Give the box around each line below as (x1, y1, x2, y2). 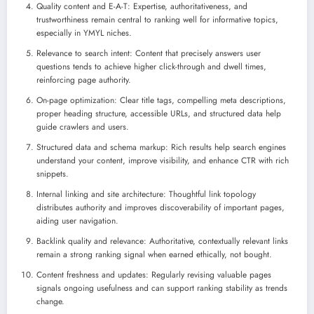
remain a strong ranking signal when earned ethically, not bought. (36, 247, 272, 261)
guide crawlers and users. (36, 120, 129, 133)
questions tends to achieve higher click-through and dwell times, (36, 60, 266, 73)
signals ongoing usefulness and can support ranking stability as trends (36, 281, 287, 294)
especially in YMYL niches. (36, 26, 132, 39)
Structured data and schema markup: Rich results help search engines (36, 140, 286, 153)
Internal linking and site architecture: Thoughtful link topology (36, 187, 256, 200)
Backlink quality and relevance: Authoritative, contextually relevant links (36, 234, 288, 247)
